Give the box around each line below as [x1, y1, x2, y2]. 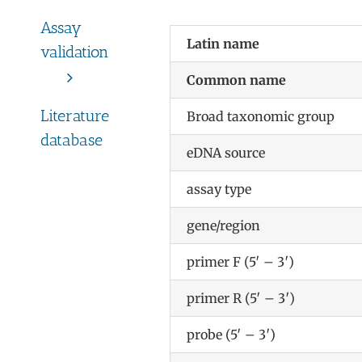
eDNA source [186, 144, 265, 161]
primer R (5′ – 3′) [186, 289, 295, 306]
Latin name [186, 35, 259, 52]
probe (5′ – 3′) [186, 326, 276, 343]
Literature [40, 106, 109, 126]
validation [40, 42, 109, 62]
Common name [186, 71, 286, 88]
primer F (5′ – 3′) [186, 253, 294, 270]
